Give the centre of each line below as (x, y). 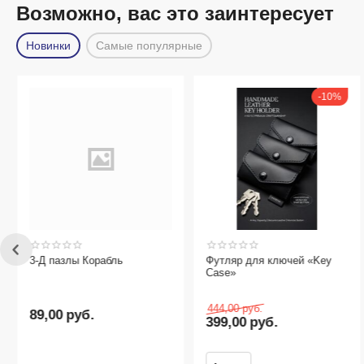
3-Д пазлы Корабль (76, 260)
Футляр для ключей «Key (268, 260)
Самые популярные (149, 45)
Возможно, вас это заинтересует (175, 13)
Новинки (49, 45)
